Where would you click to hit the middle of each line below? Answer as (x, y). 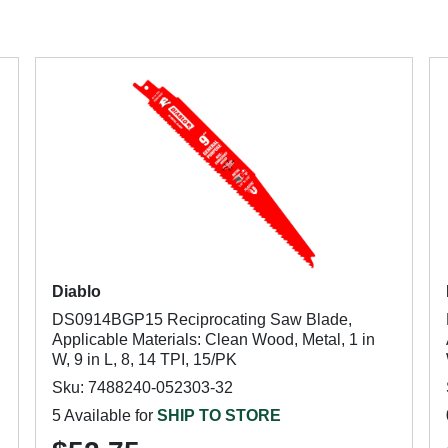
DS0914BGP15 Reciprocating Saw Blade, (201, 319)
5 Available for (104, 415)
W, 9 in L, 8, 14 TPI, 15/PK (144, 359)
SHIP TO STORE (218, 415)
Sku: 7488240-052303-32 (142, 387)
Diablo (76, 291)
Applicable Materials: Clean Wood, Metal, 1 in (213, 339)
